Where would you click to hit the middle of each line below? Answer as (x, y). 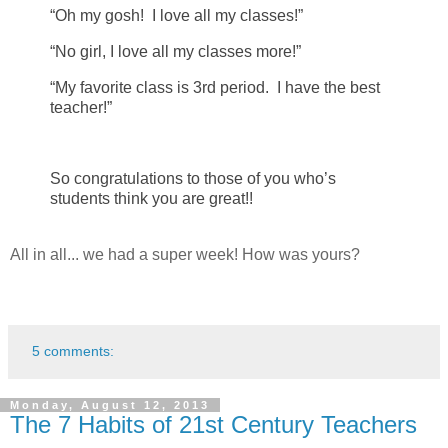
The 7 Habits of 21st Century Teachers (213, 425)
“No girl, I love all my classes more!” (175, 51)
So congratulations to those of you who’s (193, 179)
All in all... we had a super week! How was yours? (185, 255)
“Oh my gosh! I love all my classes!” (176, 16)
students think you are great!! (151, 199)
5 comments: (73, 351)
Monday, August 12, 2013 (110, 405)
